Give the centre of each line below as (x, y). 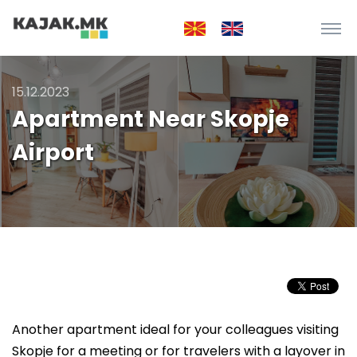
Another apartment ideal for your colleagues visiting (175, 330)
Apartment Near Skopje (151, 119)
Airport (53, 153)
